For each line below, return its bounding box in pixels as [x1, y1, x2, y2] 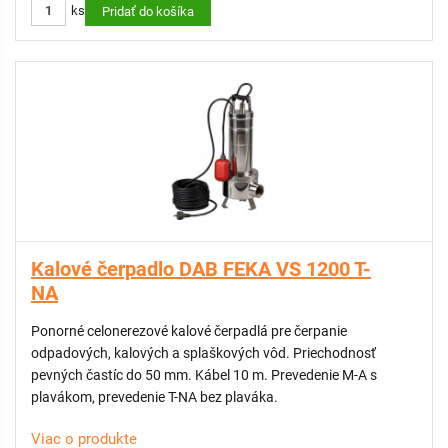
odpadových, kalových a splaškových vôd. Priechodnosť [31, 345, 376, 361]
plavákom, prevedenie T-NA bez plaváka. [31, 389, 278, 405]
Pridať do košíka [102, 4, 194, 19]
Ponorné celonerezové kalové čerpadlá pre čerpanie [31, 323, 347, 339]
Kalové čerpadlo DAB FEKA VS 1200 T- [31, 257, 371, 281]
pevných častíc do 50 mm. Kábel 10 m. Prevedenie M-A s [31, 367, 377, 383]
